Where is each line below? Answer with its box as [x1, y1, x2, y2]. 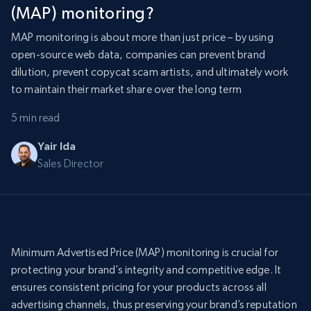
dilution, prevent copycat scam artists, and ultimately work [11, 65, 289, 79]
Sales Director [37, 157, 104, 171]
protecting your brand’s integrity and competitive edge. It [11, 263, 282, 277]
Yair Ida [37, 140, 76, 153]
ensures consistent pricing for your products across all [11, 280, 267, 294]
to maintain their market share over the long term [11, 83, 242, 96]
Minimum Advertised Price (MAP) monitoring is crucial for [11, 246, 278, 260]
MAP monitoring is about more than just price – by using [11, 31, 274, 44]
